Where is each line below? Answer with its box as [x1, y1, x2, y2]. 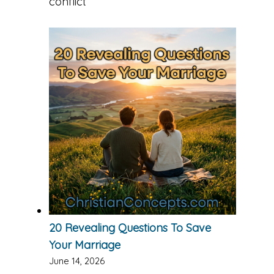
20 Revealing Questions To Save [49, 220, 211, 235]
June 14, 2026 [49, 254, 105, 267]
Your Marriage [49, 237, 120, 252]
